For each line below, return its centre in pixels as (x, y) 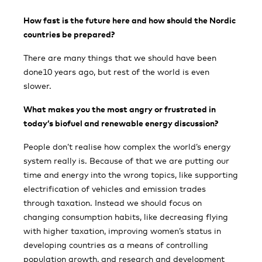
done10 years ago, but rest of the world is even (116, 72)
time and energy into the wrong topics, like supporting (131, 175)
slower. (37, 86)
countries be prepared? (69, 34)
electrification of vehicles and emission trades (115, 189)
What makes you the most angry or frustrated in (120, 109)
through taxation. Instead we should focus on (113, 203)
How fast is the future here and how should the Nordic (130, 20)
